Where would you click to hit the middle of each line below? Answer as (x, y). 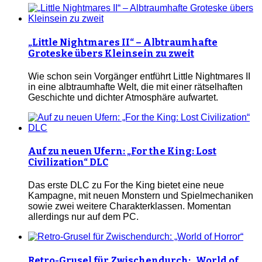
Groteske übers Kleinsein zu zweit (111, 53)
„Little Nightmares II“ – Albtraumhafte (123, 42)
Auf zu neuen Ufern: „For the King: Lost (122, 151)
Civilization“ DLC (68, 163)
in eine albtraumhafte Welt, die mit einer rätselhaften (135, 87)
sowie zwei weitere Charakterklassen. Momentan (130, 206)
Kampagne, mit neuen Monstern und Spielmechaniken (141, 196)
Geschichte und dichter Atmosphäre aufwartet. (123, 97)
